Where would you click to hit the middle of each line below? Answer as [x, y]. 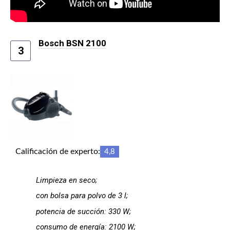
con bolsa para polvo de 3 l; [82, 196]
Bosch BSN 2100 [72, 43]
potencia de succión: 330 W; [83, 211]
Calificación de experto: [58, 151]
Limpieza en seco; [66, 180]
